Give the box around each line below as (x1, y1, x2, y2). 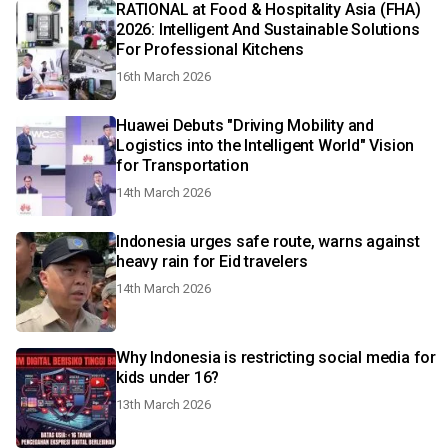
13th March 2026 (116, 397, 211, 412)
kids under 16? (116, 368, 220, 387)
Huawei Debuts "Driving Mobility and (116, 116, 374, 135)
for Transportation (116, 156, 249, 175)
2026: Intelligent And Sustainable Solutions (116, 20, 420, 39)
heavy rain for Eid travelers (116, 252, 308, 271)
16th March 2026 (116, 69, 211, 84)
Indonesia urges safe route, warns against (116, 232, 420, 251)
